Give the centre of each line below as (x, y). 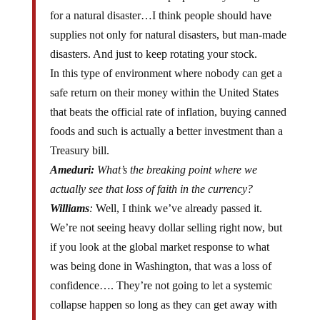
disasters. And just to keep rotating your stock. (153, 42)
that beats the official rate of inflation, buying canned (168, 100)
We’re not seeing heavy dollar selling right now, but (166, 216)
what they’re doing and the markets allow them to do (168, 312)
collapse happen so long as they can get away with (163, 293)
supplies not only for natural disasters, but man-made (168, 23)
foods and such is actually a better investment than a (166, 120)
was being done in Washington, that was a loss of (160, 255)
